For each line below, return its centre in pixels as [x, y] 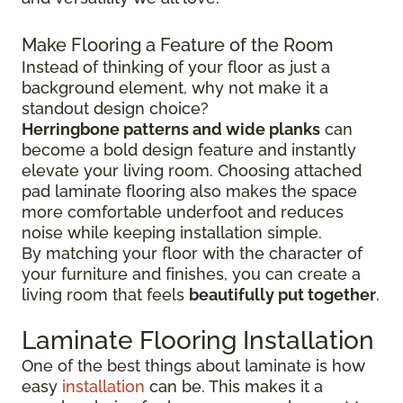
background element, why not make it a [175, 87]
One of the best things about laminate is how [193, 365]
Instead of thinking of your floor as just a [176, 67]
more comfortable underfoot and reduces [183, 211]
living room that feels [105, 294]
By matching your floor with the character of [192, 253]
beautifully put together [282, 294]
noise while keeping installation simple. [172, 232]
